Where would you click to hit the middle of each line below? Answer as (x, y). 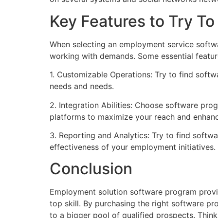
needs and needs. (82, 86)
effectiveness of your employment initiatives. (133, 147)
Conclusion (91, 169)
